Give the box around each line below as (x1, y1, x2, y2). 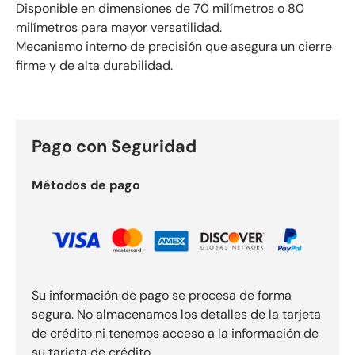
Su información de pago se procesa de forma (32, 287, 292, 304)
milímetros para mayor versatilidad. (16, 19, 222, 36)
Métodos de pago (32, 177, 140, 194)
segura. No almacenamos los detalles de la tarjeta (32, 306, 321, 323)
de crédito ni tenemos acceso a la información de (32, 325, 319, 342)
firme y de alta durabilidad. (16, 57, 173, 74)
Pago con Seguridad (32, 136, 197, 158)
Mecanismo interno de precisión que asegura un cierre (16, 38, 332, 55)
